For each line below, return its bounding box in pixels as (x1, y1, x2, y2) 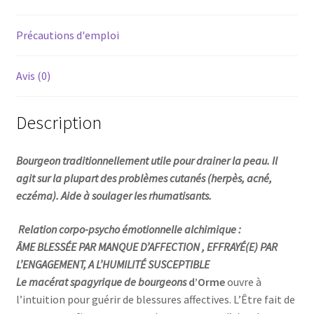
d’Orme (186, 274, 225, 289)
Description (15, 111, 102, 135)
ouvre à (224, 274, 261, 289)
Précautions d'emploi (15, 27, 119, 42)
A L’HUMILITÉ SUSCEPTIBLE (88, 257, 210, 271)
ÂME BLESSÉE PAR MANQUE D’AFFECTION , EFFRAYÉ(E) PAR (15, 239, 278, 254)
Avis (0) (15, 68, 50, 83)
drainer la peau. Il (196, 153, 278, 168)
